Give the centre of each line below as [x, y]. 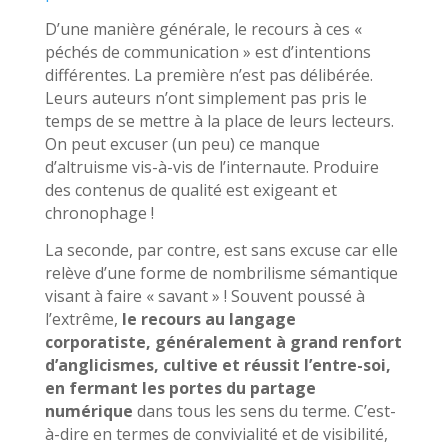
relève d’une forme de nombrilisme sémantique [221, 272]
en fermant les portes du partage [180, 387]
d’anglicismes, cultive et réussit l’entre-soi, [217, 364]
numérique [88, 410]
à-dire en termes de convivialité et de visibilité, [216, 433]
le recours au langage [206, 318]
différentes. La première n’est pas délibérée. [208, 74]
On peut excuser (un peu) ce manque [182, 143]
